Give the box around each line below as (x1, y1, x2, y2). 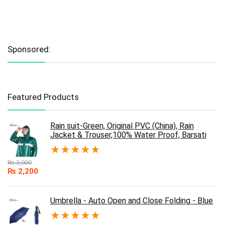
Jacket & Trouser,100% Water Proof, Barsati (50, 130, 206, 140)
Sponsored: (8, 44, 51, 55)
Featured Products (8, 92, 79, 102)
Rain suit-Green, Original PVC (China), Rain (50, 121, 194, 131)
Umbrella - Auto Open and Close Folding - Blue (50, 196, 213, 206)
